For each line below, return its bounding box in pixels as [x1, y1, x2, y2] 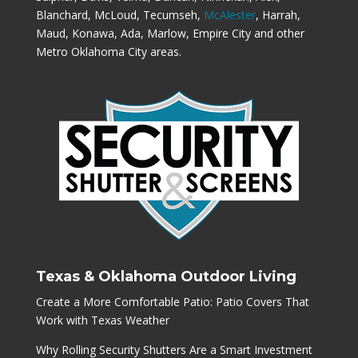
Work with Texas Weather [35, 312, 169, 328]
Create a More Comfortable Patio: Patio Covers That [35, 293, 309, 309]
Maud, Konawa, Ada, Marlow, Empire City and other [35, 25, 304, 41]
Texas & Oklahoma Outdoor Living [35, 267, 296, 285]
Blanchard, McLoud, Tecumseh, [35, 6, 204, 22]
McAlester [203, 6, 256, 22]
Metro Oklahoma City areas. [35, 43, 181, 59]
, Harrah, [255, 6, 300, 22]
